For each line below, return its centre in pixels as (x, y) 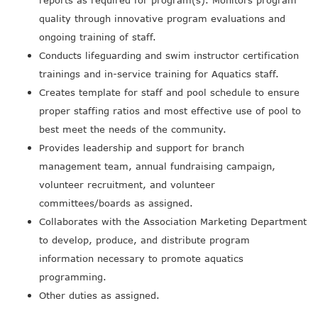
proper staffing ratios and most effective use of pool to (170, 111)
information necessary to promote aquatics (141, 258)
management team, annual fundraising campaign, (157, 166)
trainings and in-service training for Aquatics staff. (159, 74)
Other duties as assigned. (99, 295)
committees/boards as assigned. (116, 203)
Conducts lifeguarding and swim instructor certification (169, 55)
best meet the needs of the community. (133, 129)
